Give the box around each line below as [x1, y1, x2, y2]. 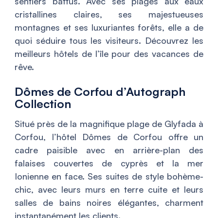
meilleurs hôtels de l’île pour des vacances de [15, 48, 203, 59]
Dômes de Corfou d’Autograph [15, 84, 185, 99]
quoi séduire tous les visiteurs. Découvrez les [15, 35, 203, 46]
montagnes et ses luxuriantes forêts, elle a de [15, 22, 203, 33]
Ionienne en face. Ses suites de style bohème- [15, 171, 203, 182]
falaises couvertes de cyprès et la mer [15, 158, 203, 169]
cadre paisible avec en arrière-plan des [15, 145, 203, 156]
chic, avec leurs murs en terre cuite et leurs [15, 184, 203, 195]
